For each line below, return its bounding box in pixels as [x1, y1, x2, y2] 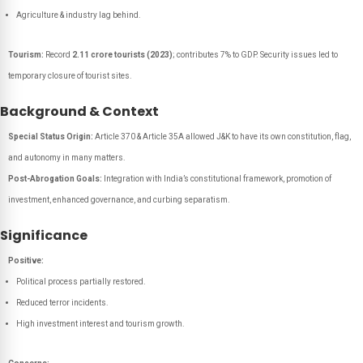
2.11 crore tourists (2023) [72, 50, 173, 59]
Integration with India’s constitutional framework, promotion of [102, 174, 331, 183]
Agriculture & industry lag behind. [16, 11, 141, 19]
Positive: [8, 256, 44, 265]
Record [44, 50, 72, 59]
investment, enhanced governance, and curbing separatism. [8, 195, 230, 204]
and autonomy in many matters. [8, 153, 126, 162]
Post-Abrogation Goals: [8, 174, 102, 183]
